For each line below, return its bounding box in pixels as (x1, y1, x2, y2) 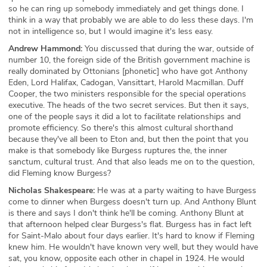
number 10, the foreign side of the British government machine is (8, 54, 250, 66)
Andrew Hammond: (8, 43, 82, 54)
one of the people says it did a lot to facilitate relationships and (8, 111, 241, 122)
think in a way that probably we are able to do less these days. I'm (8, 14, 253, 26)
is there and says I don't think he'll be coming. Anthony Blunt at (8, 207, 244, 219)
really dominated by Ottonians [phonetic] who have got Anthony (8, 66, 247, 77)
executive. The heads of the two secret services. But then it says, (8, 100, 249, 111)
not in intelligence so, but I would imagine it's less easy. (8, 26, 213, 37)
